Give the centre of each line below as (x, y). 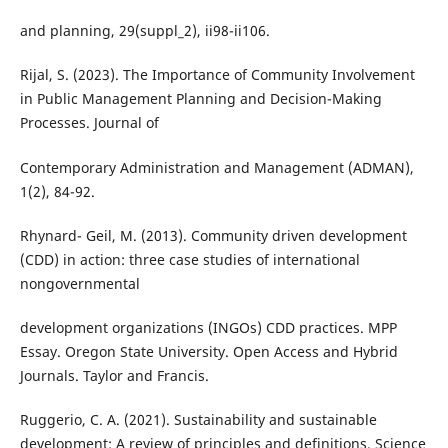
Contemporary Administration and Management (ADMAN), (216, 167)
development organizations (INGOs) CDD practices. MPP (208, 327)
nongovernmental (79, 283)
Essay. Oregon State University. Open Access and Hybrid (208, 351)
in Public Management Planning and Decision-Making (200, 99)
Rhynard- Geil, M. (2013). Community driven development (213, 235)
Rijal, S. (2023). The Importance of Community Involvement (217, 75)
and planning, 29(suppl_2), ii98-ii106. (144, 31)
